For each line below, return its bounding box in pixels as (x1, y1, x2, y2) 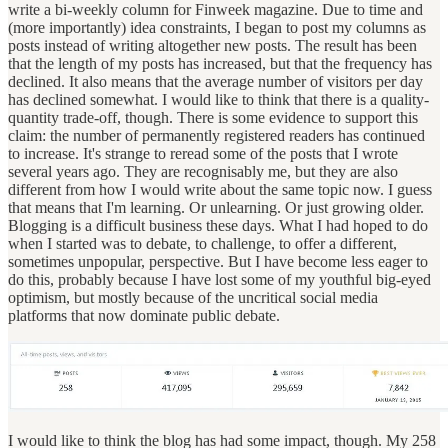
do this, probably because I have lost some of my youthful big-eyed (8, 270, 431, 288)
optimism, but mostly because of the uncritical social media (8, 288, 378, 306)
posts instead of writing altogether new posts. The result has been (8, 36, 417, 54)
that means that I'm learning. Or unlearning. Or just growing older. (8, 198, 424, 216)
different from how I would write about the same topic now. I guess (8, 180, 432, 198)
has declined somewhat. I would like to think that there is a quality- (8, 90, 429, 108)
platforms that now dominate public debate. (8, 306, 280, 324)
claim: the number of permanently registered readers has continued (8, 126, 425, 144)
